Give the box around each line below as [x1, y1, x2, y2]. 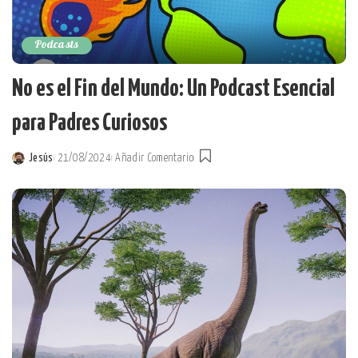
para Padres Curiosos [12, 110, 167, 135]
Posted [11, 161, 43, 173]
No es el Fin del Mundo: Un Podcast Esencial [12, 76, 335, 101]
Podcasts [34, 35, 79, 54]
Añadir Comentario [115, 152, 194, 164]
